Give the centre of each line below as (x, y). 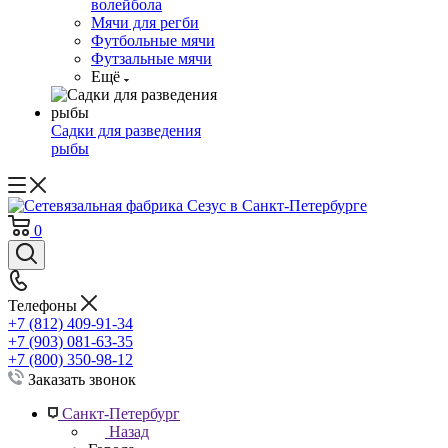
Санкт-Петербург (121, 413)
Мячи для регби (145, 22)
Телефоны (44, 305)
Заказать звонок (82, 379)
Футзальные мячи (151, 58)
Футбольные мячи (153, 40)
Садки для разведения (126, 130)
